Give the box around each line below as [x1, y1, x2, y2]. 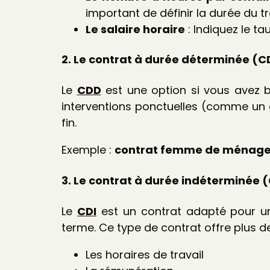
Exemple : [61, 142, 115, 158]
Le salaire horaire [86, 21, 185, 37]
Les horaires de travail [86, 247, 204, 263]
